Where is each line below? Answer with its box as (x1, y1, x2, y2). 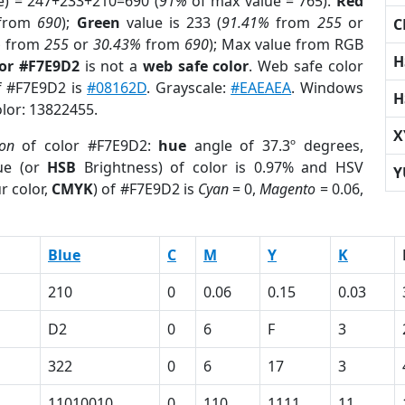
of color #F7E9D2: (14, 136, 159, 155)
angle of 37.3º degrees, (186, 136, 363, 155)
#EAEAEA (231, 78, 292, 98)
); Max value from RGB (208, 34, 363, 54)
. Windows (291, 78, 363, 98)
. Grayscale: (146, 78, 231, 98)
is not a (79, 56, 143, 76)
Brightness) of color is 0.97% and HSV (76, 157, 363, 177)
